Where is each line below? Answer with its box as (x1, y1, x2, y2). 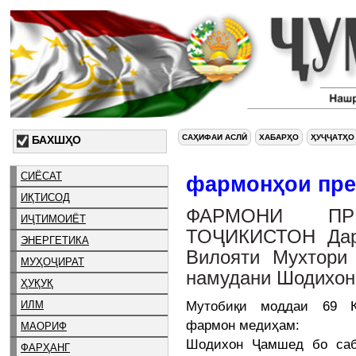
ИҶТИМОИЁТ (21, 212, 86, 225)
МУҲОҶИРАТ (21, 255, 84, 268)
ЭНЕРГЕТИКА (21, 234, 89, 246)
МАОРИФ (21, 319, 67, 332)
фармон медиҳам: (186, 317, 300, 333)
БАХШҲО (32, 133, 81, 146)
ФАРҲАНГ (21, 341, 70, 354)
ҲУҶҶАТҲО (311, 133, 354, 141)
